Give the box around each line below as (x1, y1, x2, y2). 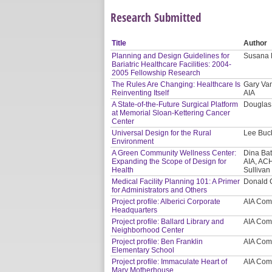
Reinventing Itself (112, 88, 169, 97)
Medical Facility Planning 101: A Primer (112, 177, 240, 186)
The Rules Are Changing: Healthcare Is (112, 80, 241, 89)
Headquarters (112, 205, 158, 214)
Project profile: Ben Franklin (112, 237, 203, 246)
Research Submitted (110, 8, 201, 25)
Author (243, 38, 268, 47)
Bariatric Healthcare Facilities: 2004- (112, 59, 232, 69)
